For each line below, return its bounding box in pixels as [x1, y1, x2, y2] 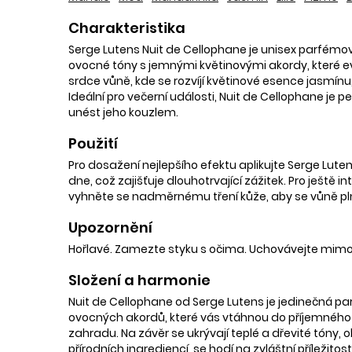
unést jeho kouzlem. [68, 104, 178, 120]
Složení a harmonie [68, 269, 211, 290]
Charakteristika [68, 17, 185, 38]
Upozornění [68, 217, 152, 237]
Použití [68, 133, 118, 153]
